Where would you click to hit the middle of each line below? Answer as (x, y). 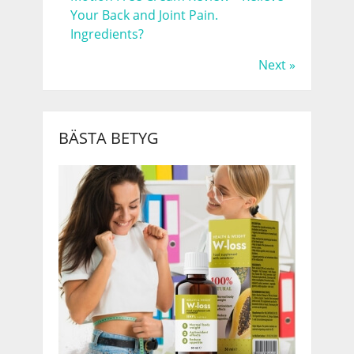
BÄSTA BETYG (108, 137)
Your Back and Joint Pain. (144, 15)
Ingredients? (107, 34)
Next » (277, 64)
